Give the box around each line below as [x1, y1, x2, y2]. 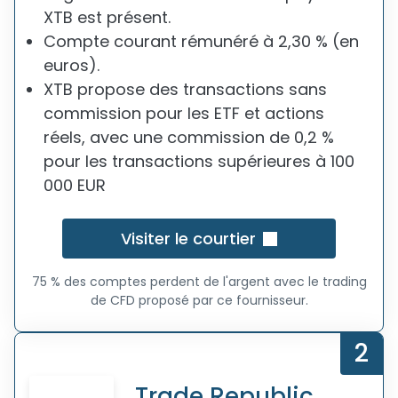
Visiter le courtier [121, 227, 256, 250]
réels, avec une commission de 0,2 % [44, 126, 334, 148]
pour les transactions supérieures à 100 [44, 150, 354, 172]
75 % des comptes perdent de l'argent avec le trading [31, 273, 367, 291]
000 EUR [44, 174, 106, 196]
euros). [44, 54, 99, 76]
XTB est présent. [44, 6, 171, 28]
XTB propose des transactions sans [44, 78, 327, 100]
